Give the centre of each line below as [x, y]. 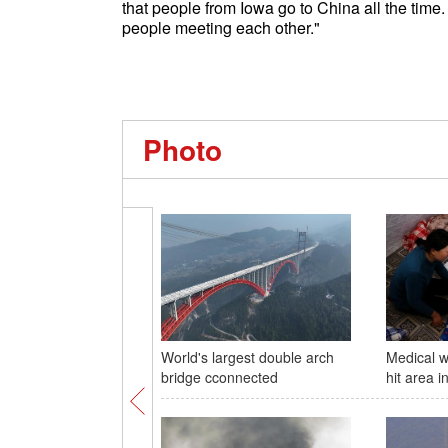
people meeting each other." [221, 27]
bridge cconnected [219, 377]
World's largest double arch [247, 357]
